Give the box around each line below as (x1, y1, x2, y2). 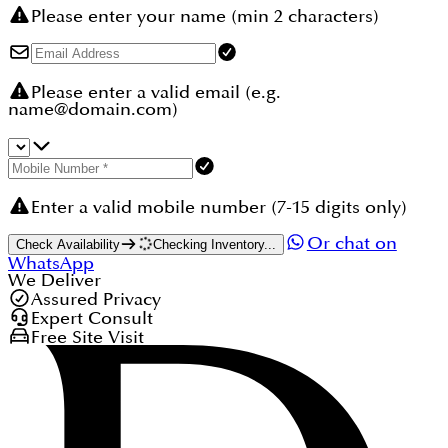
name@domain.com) (8, 101, 178, 119)
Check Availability (16, 237, 120, 253)
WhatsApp (8, 255, 94, 273)
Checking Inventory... (153, 237, 277, 253)
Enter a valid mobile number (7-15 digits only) (30, 198, 407, 216)
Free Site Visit (30, 328, 144, 346)
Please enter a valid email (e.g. (30, 84, 281, 102)
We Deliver (8, 272, 101, 290)
